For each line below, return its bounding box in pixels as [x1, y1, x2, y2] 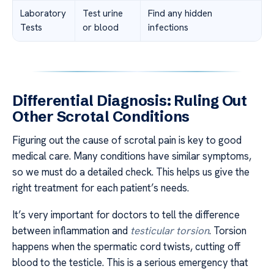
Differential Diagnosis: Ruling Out [12, 91, 247, 109]
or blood [83, 21, 119, 34]
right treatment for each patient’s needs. [12, 180, 189, 194]
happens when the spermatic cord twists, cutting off [12, 240, 241, 254]
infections [148, 21, 188, 34]
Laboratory [20, 7, 66, 20]
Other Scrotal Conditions [12, 107, 190, 125]
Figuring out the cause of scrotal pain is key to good [12, 133, 242, 147]
